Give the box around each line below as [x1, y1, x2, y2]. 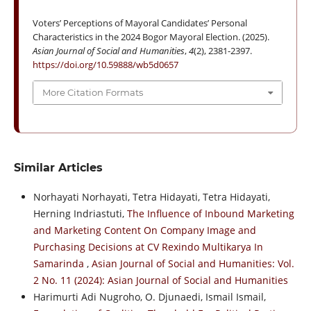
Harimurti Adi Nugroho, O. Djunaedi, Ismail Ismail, [33, 289, 266, 303]
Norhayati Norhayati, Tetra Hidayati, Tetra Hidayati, [33, 190, 270, 203]
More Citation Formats [42, 87, 143, 99]
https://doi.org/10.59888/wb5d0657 [32, 58, 178, 72]
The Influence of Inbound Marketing [126, 206, 294, 220]
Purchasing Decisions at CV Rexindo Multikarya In [33, 239, 263, 253]
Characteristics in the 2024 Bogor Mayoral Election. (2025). [32, 31, 269, 44]
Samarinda [33, 256, 87, 270]
